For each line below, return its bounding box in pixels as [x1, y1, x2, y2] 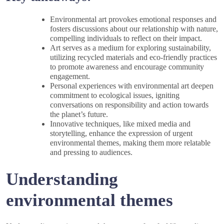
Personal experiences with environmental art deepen [50, 81, 213, 90]
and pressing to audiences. [50, 147, 132, 156]
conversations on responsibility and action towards [50, 100, 208, 109]
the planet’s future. [50, 109, 108, 118]
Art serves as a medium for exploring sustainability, [50, 43, 211, 52]
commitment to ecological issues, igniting [50, 90, 179, 99]
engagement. [50, 71, 90, 80]
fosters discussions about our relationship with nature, [50, 24, 218, 33]
